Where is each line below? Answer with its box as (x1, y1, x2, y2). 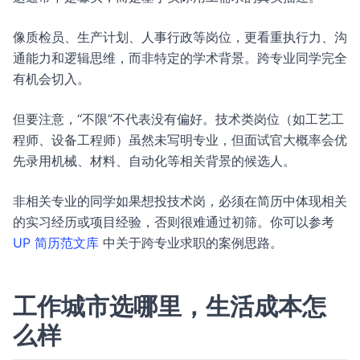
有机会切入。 (13, 71, 90, 87)
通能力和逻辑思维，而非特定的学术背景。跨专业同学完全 (13, 50, 347, 66)
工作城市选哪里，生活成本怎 (13, 292, 326, 321)
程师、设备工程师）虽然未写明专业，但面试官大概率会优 (13, 132, 347, 148)
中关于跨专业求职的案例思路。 (99, 235, 283, 251)
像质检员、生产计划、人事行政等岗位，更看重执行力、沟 (13, 29, 347, 45)
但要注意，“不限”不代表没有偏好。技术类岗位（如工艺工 (13, 111, 344, 127)
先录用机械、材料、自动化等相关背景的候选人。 (13, 153, 296, 169)
